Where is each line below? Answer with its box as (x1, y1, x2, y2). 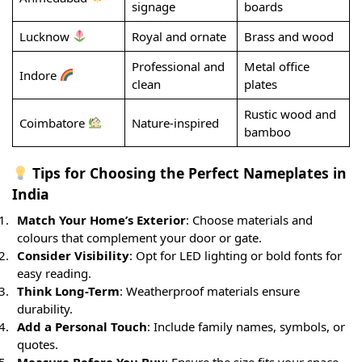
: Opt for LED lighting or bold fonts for (129, 247, 342, 263)
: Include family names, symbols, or (147, 318, 345, 335)
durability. (17, 301, 73, 317)
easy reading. (17, 265, 91, 281)
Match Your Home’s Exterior (17, 212, 186, 228)
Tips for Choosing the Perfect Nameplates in (27, 163, 347, 183)
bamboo (243, 123, 291, 140)
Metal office (243, 57, 309, 74)
